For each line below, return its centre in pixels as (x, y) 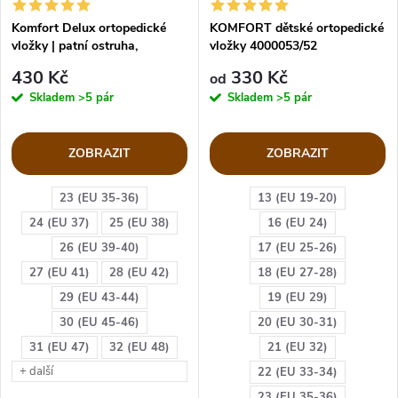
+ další (36, 371)
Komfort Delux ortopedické (89, 28)
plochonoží (43, 63)
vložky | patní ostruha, (75, 45)
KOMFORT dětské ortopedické (297, 28)
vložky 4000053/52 (263, 45)
